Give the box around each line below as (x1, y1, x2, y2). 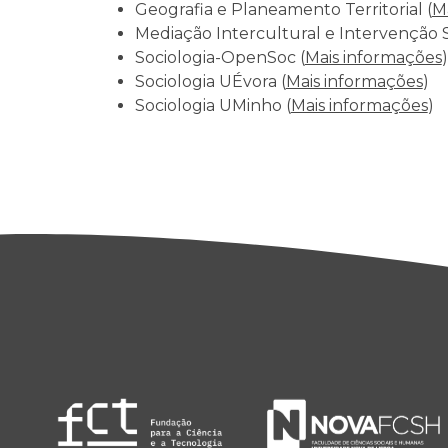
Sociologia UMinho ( (134, 96, 291, 115)
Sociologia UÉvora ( (134, 72, 286, 91)
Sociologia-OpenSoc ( (134, 48, 305, 67)
